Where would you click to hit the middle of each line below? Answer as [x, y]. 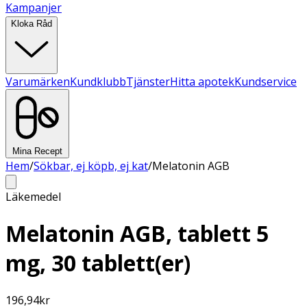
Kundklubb [98, 82]
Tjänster [148, 82]
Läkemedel [33, 197]
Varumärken [38, 82]
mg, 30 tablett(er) [98, 263]
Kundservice [266, 82]
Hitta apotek [202, 82]
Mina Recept [37, 151]
